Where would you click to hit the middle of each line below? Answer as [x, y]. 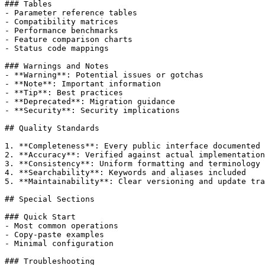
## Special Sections [50, 199]
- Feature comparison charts [69, 39]
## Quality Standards [52, 128]
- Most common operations [62, 225]
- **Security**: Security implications [92, 110]
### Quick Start [40, 216]
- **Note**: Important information [83, 83]
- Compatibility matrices [62, 21]
